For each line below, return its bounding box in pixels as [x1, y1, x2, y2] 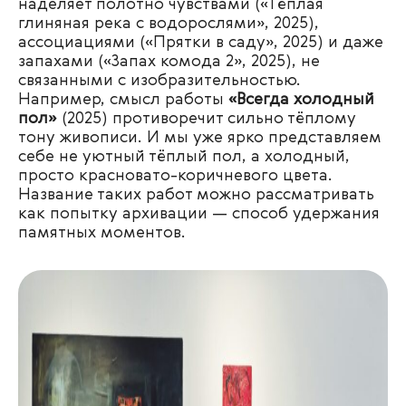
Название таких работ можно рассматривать [18, 187, 374, 203]
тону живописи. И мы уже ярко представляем [18, 130, 382, 146]
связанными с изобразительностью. [18, 72, 301, 89]
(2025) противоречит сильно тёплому [57, 111, 356, 127]
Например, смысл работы [18, 92, 228, 108]
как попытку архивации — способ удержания [18, 206, 380, 222]
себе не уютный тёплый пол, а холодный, [18, 149, 350, 165]
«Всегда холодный [228, 92, 374, 108]
